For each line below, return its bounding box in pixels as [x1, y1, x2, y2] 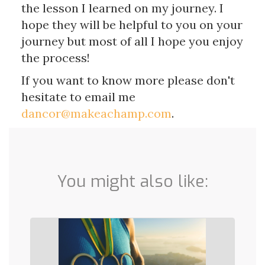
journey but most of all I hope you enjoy [21, 34, 243, 49]
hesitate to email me [21, 89, 135, 105]
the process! [21, 50, 90, 66]
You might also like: [57, 170, 208, 193]
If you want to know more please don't [21, 73, 235, 88]
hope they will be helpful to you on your [21, 17, 243, 33]
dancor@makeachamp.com [21, 106, 172, 121]
